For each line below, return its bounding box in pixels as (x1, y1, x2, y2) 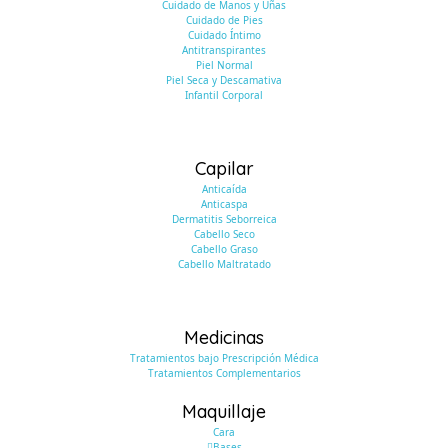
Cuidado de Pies (185, 13, 263, 27)
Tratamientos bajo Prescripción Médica (129, 351, 319, 365)
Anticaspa (200, 197, 248, 211)
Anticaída (201, 182, 247, 196)
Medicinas (184, 326, 264, 349)
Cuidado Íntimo (187, 28, 261, 42)
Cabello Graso (190, 242, 258, 256)
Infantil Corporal (185, 88, 263, 102)
